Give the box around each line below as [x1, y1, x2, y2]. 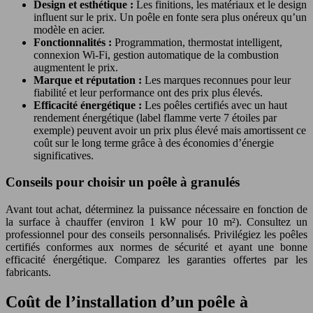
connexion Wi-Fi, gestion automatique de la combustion [34, 48, 279, 61]
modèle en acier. [34, 23, 105, 36]
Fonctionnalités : [34, 36, 115, 48]
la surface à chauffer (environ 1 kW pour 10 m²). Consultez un [6, 216, 307, 228]
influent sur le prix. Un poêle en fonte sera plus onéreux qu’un [34, 10, 307, 23]
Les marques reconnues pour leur [145, 73, 291, 86]
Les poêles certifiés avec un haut [145, 99, 287, 111]
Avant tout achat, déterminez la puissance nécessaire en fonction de [6, 203, 307, 215]
